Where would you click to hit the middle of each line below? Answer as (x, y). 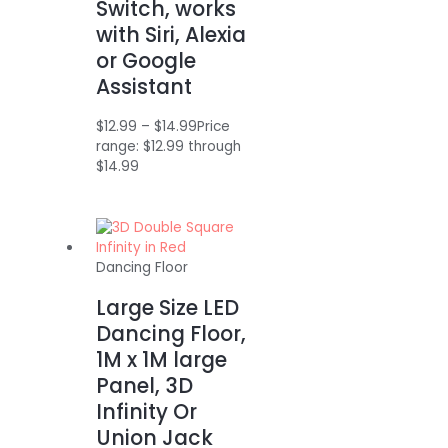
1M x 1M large (162, 360)
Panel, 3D (145, 386)
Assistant (144, 87)
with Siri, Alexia (171, 35)
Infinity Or (147, 412)
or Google (146, 61)
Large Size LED (168, 308)
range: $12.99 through (169, 147)
